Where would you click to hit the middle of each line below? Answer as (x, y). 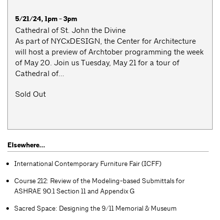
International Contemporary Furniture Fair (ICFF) (88, 164)
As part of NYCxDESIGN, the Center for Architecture (106, 41)
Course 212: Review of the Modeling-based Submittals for (99, 181)
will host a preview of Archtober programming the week (110, 52)
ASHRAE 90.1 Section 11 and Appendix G (74, 191)
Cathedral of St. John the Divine (70, 30)
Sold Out (30, 94)
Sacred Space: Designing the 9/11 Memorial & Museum (96, 208)
